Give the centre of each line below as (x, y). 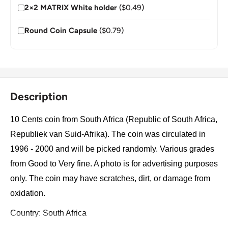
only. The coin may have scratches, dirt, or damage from (110, 178)
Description (39, 97)
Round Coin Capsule (61, 31)
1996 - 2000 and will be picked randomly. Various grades (112, 149)
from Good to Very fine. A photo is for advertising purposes (114, 163)
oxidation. (29, 193)
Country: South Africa (48, 213)
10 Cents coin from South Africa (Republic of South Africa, (114, 119)
